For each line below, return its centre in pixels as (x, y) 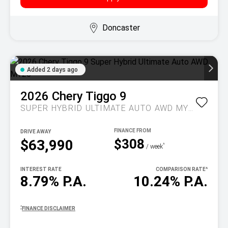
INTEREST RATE (41, 169)
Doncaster (121, 28)
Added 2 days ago (52, 70)
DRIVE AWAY (36, 132)
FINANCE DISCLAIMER (49, 208)
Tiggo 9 (106, 96)
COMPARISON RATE (181, 169)
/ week (154, 146)
